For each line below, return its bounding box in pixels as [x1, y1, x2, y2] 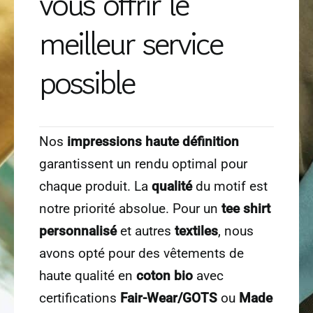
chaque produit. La [39, 261, 152, 278]
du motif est [192, 261, 268, 278]
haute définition [142, 217, 239, 233]
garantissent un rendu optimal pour [39, 239, 247, 256]
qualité [152, 261, 192, 278]
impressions [67, 217, 142, 233]
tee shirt [221, 284, 270, 300]
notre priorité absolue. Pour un [39, 284, 221, 300]
